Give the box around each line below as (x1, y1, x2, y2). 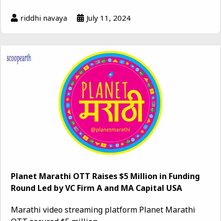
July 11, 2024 (86, 13, 131, 23)
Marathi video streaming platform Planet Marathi (11, 204, 195, 216)
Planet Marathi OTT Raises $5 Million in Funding (11, 171, 200, 182)
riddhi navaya (20, 13, 67, 23)
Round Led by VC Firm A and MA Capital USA (11, 183, 182, 194)
